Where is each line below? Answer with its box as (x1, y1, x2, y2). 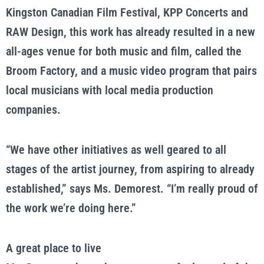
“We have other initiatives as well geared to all (6, 143, 226, 157)
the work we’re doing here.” (6, 201, 136, 215)
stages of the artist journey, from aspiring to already (6, 162, 255, 176)
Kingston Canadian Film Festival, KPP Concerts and (6, 5, 248, 19)
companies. (6, 103, 61, 117)
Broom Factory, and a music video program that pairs (6, 64, 257, 78)
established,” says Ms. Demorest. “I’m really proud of (6, 181, 258, 196)
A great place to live (6, 241, 101, 255)
